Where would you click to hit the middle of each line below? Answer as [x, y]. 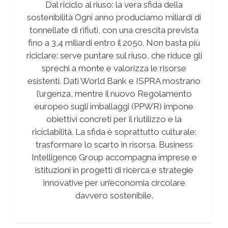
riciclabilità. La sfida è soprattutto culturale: [114, 132]
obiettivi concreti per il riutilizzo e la [114, 119]
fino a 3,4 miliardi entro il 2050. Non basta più [114, 43]
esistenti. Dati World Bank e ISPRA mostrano [114, 81]
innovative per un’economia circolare [114, 183]
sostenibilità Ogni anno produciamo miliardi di [114, 18]
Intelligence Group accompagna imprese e [114, 158]
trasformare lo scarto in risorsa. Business [114, 145]
